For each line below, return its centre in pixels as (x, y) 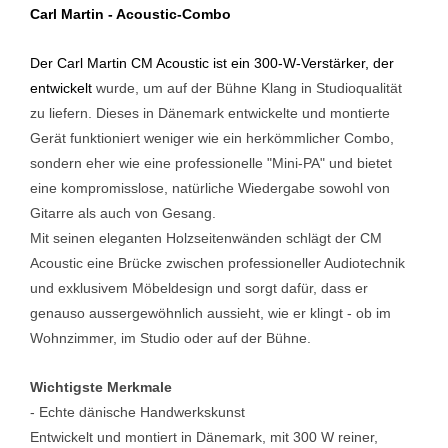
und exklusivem (81, 287)
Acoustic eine (74, 262)
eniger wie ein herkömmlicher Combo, (274, 137)
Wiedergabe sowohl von (314, 187)
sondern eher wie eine (102, 162)
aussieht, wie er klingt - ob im (299, 312)
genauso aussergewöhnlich (118, 312)
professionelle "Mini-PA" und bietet (283, 162)
